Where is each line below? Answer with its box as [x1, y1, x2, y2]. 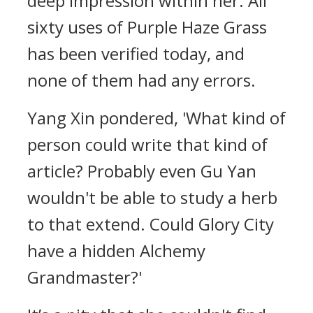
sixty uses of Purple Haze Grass [27, 15, 267, 38]
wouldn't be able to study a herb [27, 186, 277, 209]
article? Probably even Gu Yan [27, 159, 256, 182]
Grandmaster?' [27, 265, 142, 289]
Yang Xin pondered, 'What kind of [27, 106, 286, 129]
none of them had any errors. [27, 68, 256, 92]
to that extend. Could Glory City [27, 212, 274, 235]
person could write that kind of [27, 133, 268, 156]
